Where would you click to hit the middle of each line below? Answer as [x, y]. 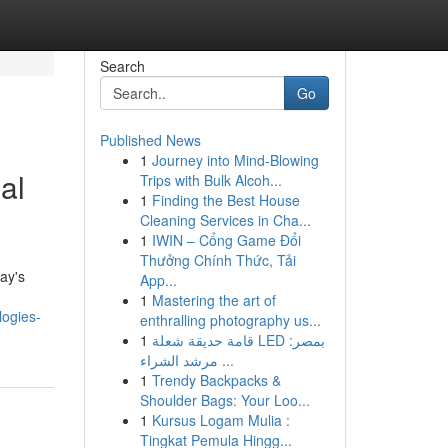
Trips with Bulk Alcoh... [210, 180]
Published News [150, 140]
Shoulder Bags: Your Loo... [224, 400]
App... [158, 280]
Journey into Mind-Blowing [235, 160]
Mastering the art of [213, 300]
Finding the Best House [225, 200]
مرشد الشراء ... [225, 360]
